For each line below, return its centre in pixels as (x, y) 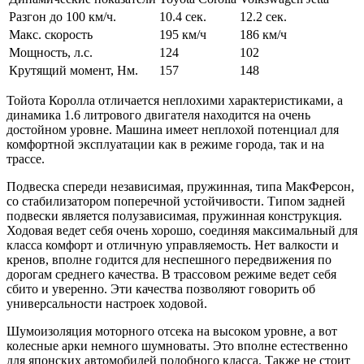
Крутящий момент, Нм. (74, 71)
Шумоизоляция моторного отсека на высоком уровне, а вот (172, 331)
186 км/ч (263, 35)
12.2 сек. (263, 17)
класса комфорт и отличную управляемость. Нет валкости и (173, 245)
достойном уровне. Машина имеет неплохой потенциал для (173, 130)
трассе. (26, 159)
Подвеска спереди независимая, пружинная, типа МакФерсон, (180, 187)
